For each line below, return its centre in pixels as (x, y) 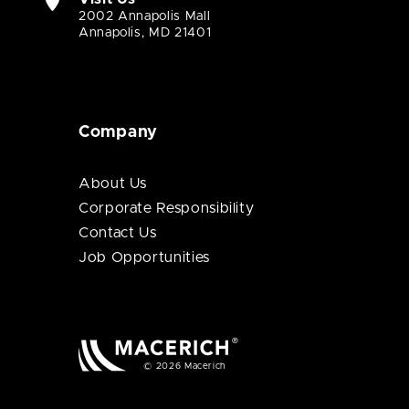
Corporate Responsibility (167, 208)
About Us (113, 184)
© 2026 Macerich (184, 366)
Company (119, 132)
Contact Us (118, 233)
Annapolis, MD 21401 (145, 33)
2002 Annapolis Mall (145, 16)
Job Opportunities (144, 257)
